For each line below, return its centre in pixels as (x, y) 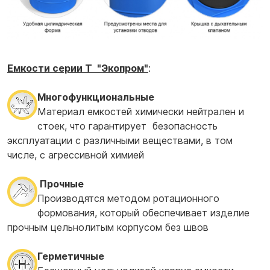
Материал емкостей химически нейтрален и (141, 111)
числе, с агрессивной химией (76, 155)
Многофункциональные (96, 97)
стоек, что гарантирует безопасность (127, 126)
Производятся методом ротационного (128, 198)
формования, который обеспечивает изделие (143, 212)
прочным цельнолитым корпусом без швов (112, 227)
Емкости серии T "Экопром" (78, 68)
